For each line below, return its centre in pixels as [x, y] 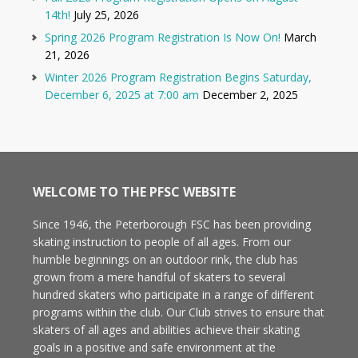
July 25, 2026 [106, 14]
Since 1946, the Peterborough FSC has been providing [171, 224]
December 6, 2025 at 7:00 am [122, 94]
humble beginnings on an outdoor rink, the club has [165, 259]
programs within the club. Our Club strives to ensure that [178, 312]
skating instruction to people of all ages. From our [161, 241]
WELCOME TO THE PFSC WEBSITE [134, 191]
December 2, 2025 [250, 94]
